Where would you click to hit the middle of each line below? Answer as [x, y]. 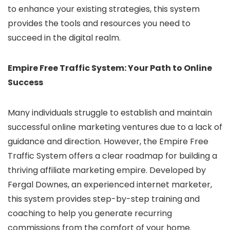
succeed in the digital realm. [64, 38]
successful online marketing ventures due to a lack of [115, 127]
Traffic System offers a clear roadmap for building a [112, 156]
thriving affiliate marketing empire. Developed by [107, 170]
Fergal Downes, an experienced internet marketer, [110, 185]
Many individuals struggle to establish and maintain [110, 113]
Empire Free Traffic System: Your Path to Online [110, 68]
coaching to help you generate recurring [90, 213]
